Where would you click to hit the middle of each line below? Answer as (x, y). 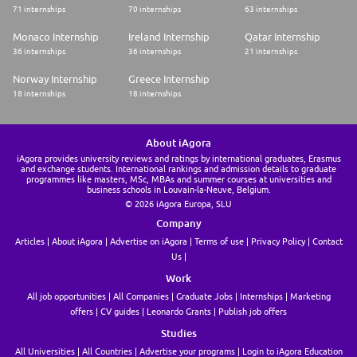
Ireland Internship (169, 37)
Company (178, 224)
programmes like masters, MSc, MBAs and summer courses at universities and (178, 179)
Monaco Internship (56, 37)
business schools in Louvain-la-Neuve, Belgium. (178, 190)
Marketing (310, 296)
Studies (178, 333)
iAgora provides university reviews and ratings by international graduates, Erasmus (178, 159)
